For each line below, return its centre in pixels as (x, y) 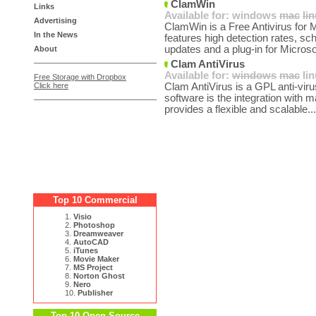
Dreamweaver (98, 233)
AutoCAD (91, 242)
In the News (56, 35)
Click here (51, 85)
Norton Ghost (99, 276)
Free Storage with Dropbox (80, 77)
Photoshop (94, 225)
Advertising (55, 20)
